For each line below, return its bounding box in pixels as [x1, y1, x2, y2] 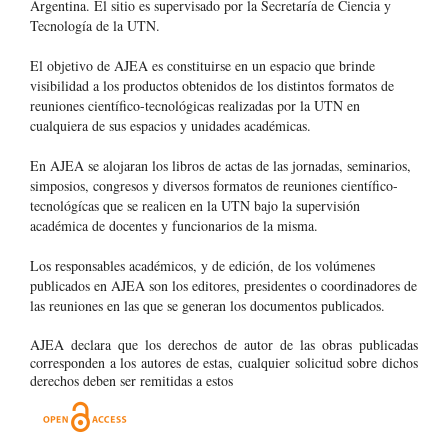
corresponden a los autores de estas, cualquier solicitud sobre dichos [30, 353, 418, 373]
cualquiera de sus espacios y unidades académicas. [30, 116, 311, 136]
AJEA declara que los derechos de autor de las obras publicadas [30, 335, 418, 355]
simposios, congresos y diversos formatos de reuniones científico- [30, 176, 398, 196]
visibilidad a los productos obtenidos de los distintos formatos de [30, 76, 394, 96]
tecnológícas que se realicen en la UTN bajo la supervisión [30, 196, 360, 216]
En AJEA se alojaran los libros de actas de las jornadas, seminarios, [30, 156, 411, 176]
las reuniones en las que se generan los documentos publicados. [30, 296, 385, 316]
